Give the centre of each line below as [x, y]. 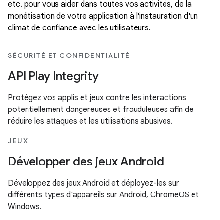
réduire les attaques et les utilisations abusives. [90, 121]
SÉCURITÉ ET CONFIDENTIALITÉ [69, 55]
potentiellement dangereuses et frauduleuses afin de [101, 110]
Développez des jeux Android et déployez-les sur [94, 183]
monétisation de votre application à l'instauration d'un [103, 16]
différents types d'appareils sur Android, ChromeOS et [103, 195]
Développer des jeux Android [86, 162]
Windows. [25, 207]
